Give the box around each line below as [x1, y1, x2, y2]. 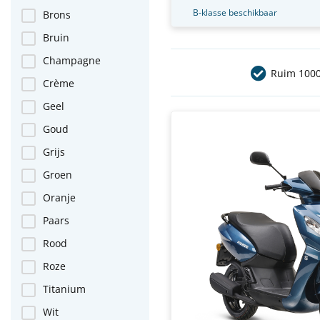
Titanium [43, 282, 86, 296]
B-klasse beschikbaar [193, 6, 277, 19]
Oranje [43, 191, 76, 204]
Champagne [43, 54, 101, 67]
